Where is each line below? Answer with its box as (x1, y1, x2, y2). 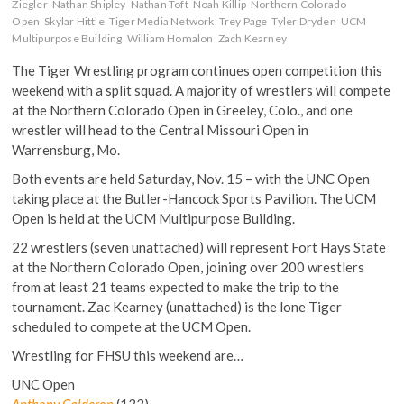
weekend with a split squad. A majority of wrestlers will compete (12, 81, 391, 98)
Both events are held (12, 170, 139, 187)
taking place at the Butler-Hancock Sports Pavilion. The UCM (12, 189, 377, 207)
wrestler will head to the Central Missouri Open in (12, 121, 309, 138)
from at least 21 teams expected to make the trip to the (12, 278, 340, 295)
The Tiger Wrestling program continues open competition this (12, 61, 383, 78)
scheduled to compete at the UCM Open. (12, 317, 252, 335)
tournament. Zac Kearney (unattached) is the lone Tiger (12, 298, 343, 315)
